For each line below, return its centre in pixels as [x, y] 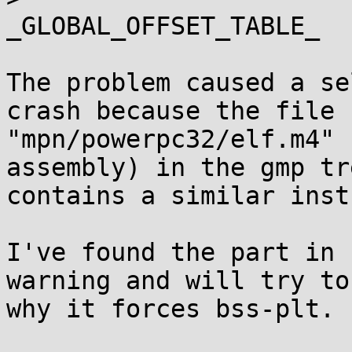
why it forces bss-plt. [170, 309]
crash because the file [170, 111]
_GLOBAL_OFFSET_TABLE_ [163, 26]
